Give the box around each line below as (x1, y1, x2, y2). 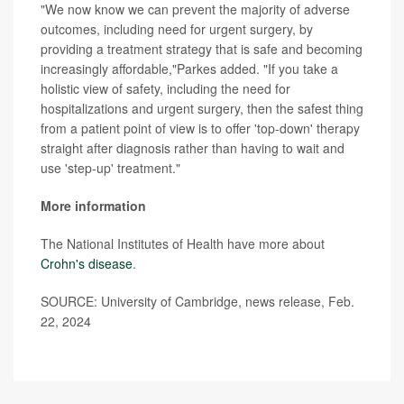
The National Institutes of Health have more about (41, 234, 325, 252)
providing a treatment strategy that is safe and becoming (41, 39, 363, 58)
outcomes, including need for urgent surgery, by (41, 19, 313, 38)
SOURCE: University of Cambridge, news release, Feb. (41, 291, 354, 310)
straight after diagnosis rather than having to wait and (41, 138, 344, 157)
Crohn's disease (41, 253, 133, 272)
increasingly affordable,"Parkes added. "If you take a (41, 59, 338, 78)
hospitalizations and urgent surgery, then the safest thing (41, 98, 363, 117)
